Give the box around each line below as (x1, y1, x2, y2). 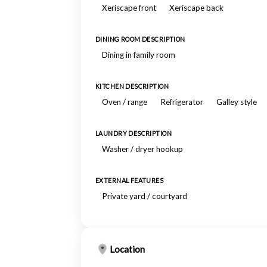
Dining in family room (102, 50, 175, 60)
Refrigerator (160, 97, 203, 107)
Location (110, 244, 145, 254)
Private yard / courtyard (102, 191, 187, 201)
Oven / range (102, 97, 147, 107)
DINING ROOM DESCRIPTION (95, 36, 185, 43)
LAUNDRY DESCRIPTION (95, 130, 172, 137)
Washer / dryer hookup (102, 144, 183, 154)
